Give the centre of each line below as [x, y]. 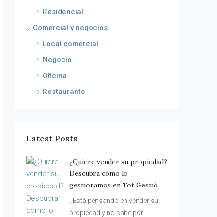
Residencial [63, 12]
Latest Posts [52, 138]
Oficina [55, 76]
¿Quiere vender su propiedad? [118, 162]
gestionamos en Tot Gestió [114, 185]
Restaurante [64, 92]
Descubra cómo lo [99, 173]
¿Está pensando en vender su [114, 201]
